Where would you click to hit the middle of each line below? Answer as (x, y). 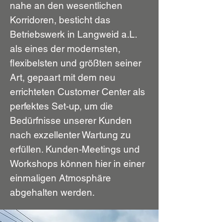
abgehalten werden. (54, 192)
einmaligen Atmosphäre (60, 178)
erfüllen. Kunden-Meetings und (75, 149)
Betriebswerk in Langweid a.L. (73, 34)
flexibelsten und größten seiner (76, 63)
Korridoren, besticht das (60, 20)
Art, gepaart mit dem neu (63, 77)
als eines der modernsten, (65, 49)
